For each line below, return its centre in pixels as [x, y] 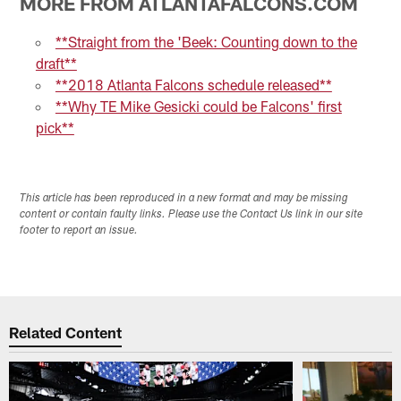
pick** [55, 127]
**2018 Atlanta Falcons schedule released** [193, 84]
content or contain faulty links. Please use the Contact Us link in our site [192, 215]
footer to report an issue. [79, 231]
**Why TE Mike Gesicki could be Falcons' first [198, 106]
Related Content [66, 332]
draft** [56, 63]
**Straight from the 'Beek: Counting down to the [206, 41]
